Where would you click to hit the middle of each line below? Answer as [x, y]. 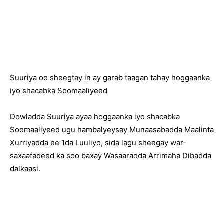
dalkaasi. [25, 169]
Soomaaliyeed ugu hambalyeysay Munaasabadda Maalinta [112, 130]
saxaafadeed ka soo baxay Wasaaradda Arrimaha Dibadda [111, 156]
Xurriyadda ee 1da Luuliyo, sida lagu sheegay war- [98, 143]
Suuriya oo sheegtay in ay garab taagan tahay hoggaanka [110, 78]
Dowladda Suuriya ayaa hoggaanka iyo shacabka [95, 117]
